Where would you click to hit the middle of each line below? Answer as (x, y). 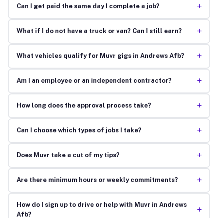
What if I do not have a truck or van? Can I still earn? (99, 31)
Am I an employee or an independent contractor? (94, 81)
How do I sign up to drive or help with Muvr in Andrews (101, 205)
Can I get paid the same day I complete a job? (88, 6)
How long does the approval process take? (84, 106)
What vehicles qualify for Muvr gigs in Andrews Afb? (100, 56)
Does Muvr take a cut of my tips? (68, 155)
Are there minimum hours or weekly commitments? (97, 180)
